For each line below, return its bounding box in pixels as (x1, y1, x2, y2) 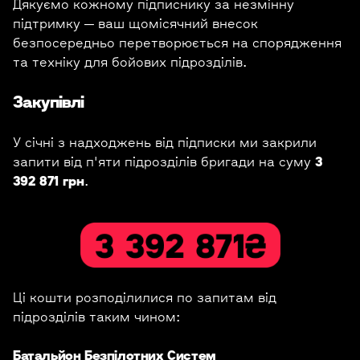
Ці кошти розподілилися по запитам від (13, 288, 276, 305)
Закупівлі (13, 91, 84, 112)
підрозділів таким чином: (13, 308, 180, 325)
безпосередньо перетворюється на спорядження (13, 34, 342, 51)
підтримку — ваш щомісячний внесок (13, 14, 258, 31)
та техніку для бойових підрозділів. (13, 53, 247, 70)
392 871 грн (13, 172, 84, 189)
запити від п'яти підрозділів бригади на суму (13, 153, 315, 170)
